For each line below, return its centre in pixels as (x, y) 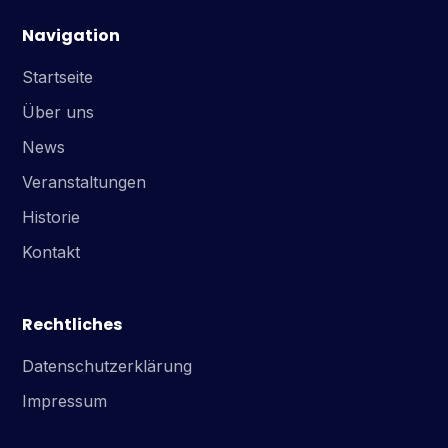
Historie (51, 217)
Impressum (65, 401)
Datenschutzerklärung (107, 366)
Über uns (58, 112)
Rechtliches (72, 324)
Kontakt (51, 252)
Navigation (71, 35)
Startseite (58, 77)
